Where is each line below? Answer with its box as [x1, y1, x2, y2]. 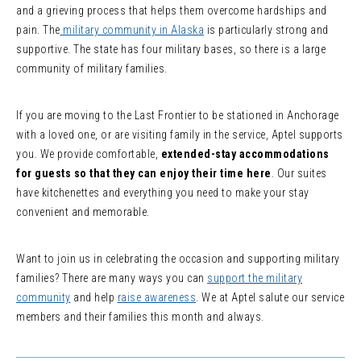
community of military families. [16, 61, 168, 75]
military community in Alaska [60, 23, 204, 36]
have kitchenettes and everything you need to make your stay [16, 185, 309, 199]
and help [70, 290, 118, 304]
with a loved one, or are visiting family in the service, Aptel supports [16, 127, 343, 141]
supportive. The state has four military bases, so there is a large [16, 42, 326, 56]
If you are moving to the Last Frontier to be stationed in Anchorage [16, 108, 339, 122]
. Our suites [271, 166, 327, 180]
